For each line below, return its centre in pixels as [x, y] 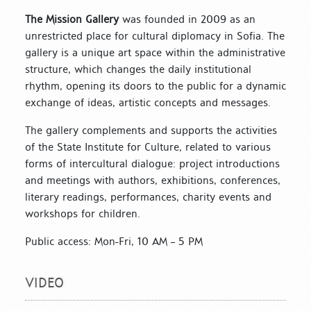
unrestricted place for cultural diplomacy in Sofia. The [155, 35]
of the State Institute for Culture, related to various [148, 146]
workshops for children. [83, 213]
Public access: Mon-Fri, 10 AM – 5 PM [114, 241]
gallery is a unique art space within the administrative [155, 52]
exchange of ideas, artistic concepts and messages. [148, 102]
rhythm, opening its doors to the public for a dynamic [155, 85]
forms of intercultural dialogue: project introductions [152, 163]
